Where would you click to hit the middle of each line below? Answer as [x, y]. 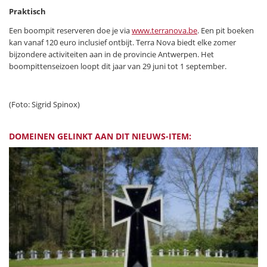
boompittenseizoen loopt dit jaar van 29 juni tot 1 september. [118, 66]
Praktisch [27, 11]
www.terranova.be [164, 30]
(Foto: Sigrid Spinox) [44, 104]
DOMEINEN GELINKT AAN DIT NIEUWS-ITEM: [100, 136]
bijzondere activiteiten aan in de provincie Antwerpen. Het [111, 54]
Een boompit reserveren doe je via [70, 30]
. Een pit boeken [226, 30]
